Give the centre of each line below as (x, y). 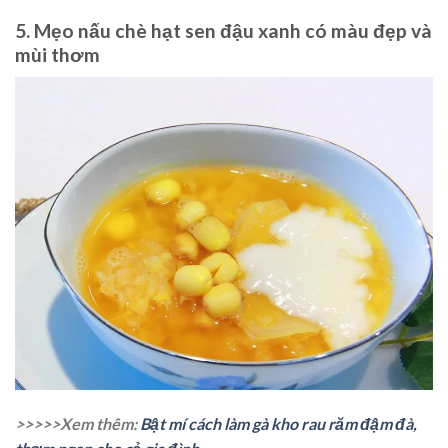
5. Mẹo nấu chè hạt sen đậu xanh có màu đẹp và (223, 30)
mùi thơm (57, 54)
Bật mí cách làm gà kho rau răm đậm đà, (278, 423)
